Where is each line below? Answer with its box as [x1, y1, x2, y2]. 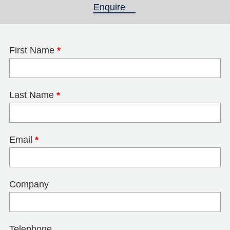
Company [9, 179, 49, 189]
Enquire [93, 2, 125, 12]
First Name [9, 45, 57, 55]
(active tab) [125, 2, 171, 12]
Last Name [9, 90, 56, 100]
